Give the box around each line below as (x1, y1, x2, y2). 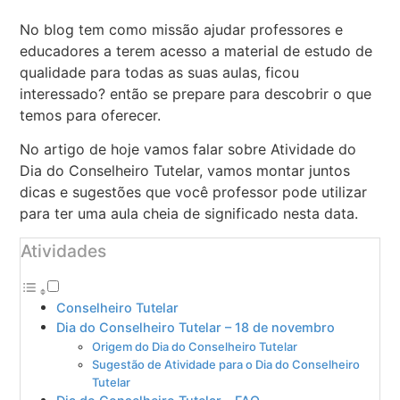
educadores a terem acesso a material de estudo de (20, 42, 373, 61)
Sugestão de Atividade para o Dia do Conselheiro (92, 356, 361, 371)
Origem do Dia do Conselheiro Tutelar (92, 338, 298, 354)
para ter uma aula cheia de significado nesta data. (20, 204, 359, 223)
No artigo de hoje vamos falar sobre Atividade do (20, 140, 357, 159)
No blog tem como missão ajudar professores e (20, 21, 344, 39)
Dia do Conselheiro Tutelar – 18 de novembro (56, 319, 336, 335)
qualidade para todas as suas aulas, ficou (20, 63, 300, 82)
